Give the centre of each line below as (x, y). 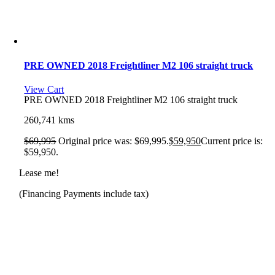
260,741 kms (49, 120)
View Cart (44, 89)
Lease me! (39, 172)
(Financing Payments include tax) (84, 193)
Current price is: (232, 141)
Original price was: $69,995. (114, 141)
